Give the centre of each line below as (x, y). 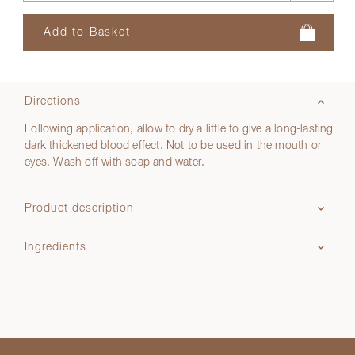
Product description (80, 208)
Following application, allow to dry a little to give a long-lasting (179, 129)
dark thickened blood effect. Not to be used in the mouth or (173, 146)
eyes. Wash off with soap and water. (115, 162)
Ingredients (56, 247)
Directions (53, 101)
